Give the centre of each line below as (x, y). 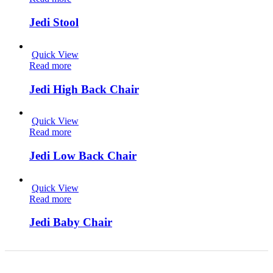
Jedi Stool (54, 23)
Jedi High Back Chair (84, 89)
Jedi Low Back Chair (83, 156)
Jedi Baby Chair (71, 222)
